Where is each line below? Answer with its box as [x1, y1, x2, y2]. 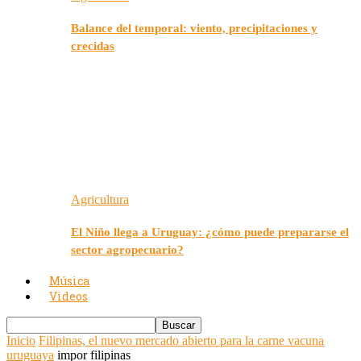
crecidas [71, 39, 114, 52]
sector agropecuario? [71, 243, 184, 257]
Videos [49, 288, 88, 304]
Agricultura [71, 193, 129, 207]
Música [49, 272, 89, 288]
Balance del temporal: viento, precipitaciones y [71, 21, 317, 35]
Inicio [6, 333, 35, 347]
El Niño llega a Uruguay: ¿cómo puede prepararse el [71, 226, 349, 239]
